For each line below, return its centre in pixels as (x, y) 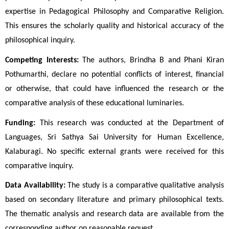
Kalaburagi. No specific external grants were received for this (114, 152)
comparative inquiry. (39, 166)
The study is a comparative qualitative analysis (144, 186)
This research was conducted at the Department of (130, 123)
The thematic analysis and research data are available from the (114, 214)
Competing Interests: (42, 61)
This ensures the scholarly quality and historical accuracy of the (114, 26)
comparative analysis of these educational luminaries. (95, 104)
